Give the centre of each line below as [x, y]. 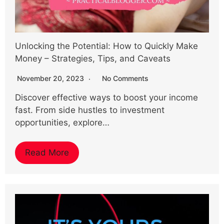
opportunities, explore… [62, 122]
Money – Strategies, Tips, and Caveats [93, 58]
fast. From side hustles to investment [90, 110]
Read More [47, 152]
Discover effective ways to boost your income [106, 97]
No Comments [125, 78]
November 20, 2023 [51, 78]
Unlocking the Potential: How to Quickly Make [106, 46]
